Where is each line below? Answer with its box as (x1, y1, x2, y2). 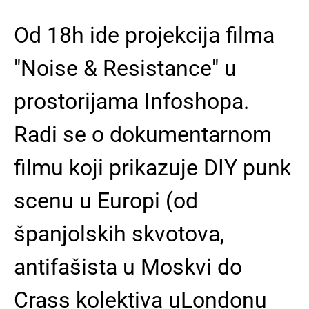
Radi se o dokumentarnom (14, 121, 272, 148)
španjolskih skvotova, (14, 221, 224, 247)
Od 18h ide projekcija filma (14, 22, 275, 48)
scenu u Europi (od (14, 188, 198, 214)
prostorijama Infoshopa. (14, 88, 249, 114)
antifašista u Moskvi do (14, 254, 242, 280)
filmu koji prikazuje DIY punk (14, 154, 291, 181)
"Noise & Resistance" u (14, 55, 237, 81)
